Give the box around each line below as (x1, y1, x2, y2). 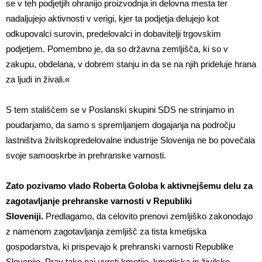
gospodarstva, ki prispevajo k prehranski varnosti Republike (6, 241, 233, 251)
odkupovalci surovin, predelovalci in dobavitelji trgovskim (6, 28, 221, 39)
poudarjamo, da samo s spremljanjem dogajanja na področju (6, 119, 235, 130)
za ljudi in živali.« (6, 74, 70, 84)
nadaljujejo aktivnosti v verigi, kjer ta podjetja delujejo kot (6, 13, 219, 23)
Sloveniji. (6, 211, 46, 221)
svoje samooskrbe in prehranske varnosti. (6, 150, 166, 160)
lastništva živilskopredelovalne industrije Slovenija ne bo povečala (6, 135, 255, 145)
